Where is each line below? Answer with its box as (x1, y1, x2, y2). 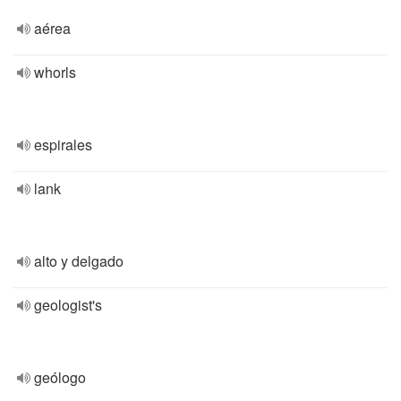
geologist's (34, 294, 102, 315)
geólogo (34, 367, 86, 388)
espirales (34, 134, 92, 155)
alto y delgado (34, 251, 124, 271)
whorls (34, 62, 76, 82)
